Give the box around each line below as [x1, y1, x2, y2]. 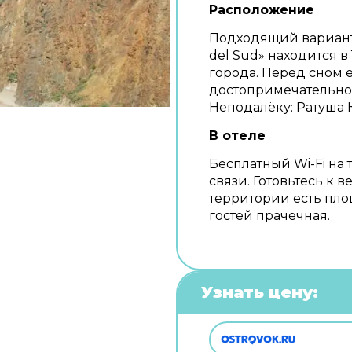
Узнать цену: [201, 283, 318, 302]
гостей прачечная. [209, 208, 330, 223]
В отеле [209, 128, 266, 143]
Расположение [209, 2, 314, 17]
